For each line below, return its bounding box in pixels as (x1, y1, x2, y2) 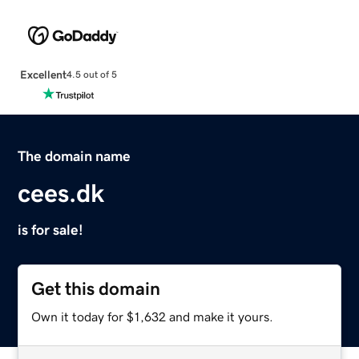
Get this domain (31, 279, 161, 298)
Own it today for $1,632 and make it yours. (31, 309, 274, 323)
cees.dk (18, 179, 105, 206)
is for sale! (18, 222, 84, 237)
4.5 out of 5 (66, 70, 117, 80)
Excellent (19, 68, 67, 80)
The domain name (18, 148, 131, 163)
